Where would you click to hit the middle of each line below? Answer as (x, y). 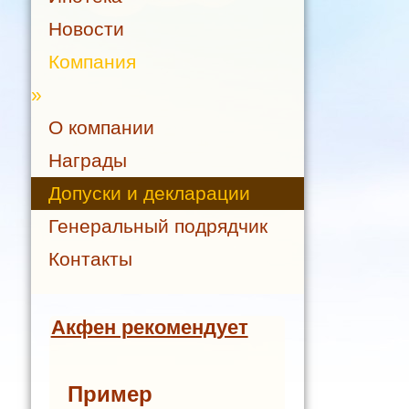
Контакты (90, 259)
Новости (86, 29)
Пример (110, 393)
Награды (87, 161)
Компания (92, 62)
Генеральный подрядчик (157, 226)
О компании (101, 128)
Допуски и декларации (149, 194)
